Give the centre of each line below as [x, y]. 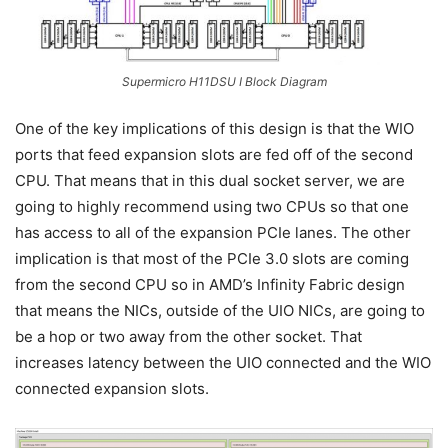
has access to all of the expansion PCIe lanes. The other [213, 233]
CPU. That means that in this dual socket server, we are [210, 181]
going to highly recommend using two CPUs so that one [212, 207]
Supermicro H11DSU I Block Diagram [224, 82]
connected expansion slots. [112, 389]
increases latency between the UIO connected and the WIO [223, 363]
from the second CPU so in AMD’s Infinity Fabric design [210, 285]
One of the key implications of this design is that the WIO [214, 129]
